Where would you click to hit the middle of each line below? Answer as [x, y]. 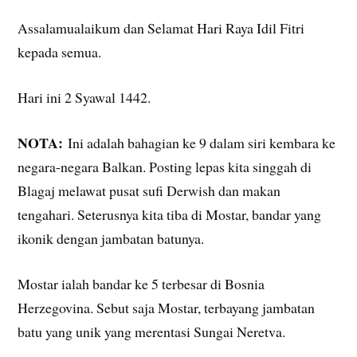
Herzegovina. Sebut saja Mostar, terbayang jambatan [167, 307]
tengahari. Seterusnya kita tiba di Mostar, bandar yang [170, 214]
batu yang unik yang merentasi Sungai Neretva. [152, 331]
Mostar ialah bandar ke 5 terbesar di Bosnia [141, 283]
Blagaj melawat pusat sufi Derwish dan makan [149, 190]
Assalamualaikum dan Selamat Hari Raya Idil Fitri [161, 28]
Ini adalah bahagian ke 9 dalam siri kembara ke [200, 142]
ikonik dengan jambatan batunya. [111, 238]
